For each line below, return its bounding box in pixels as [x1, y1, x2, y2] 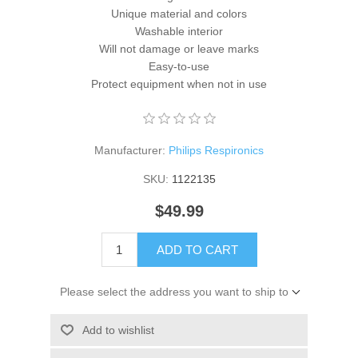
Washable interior [135, 24, 223, 38]
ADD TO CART [156, 242, 238, 257]
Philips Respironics [169, 143, 264, 157]
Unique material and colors [111, 6, 247, 20]
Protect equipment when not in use [91, 77, 267, 90]
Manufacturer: [94, 143, 165, 157]
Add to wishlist [82, 323, 154, 336]
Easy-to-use [149, 59, 209, 73]
